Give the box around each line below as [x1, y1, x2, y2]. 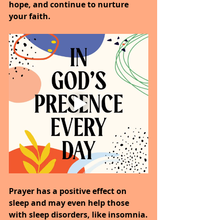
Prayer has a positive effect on [9, 185, 129, 196]
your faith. [9, 10, 51, 22]
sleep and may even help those [9, 197, 131, 208]
